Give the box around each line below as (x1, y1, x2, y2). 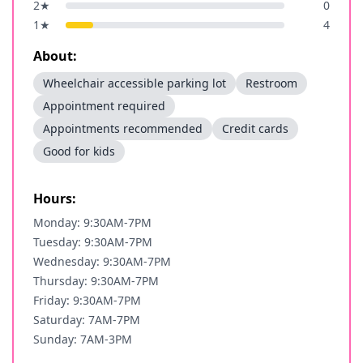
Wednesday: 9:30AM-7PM (33, 254, 171, 269)
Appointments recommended (43, 121, 203, 136)
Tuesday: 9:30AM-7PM (33, 234, 152, 250)
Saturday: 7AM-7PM (33, 312, 140, 327)
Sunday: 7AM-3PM (33, 331, 132, 347)
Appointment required (43, 98, 165, 113)
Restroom (246, 75, 297, 91)
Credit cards (222, 121, 288, 136)
